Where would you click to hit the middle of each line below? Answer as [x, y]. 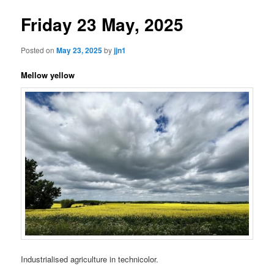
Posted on [39, 50]
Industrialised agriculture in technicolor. [90, 259]
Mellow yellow [48, 75]
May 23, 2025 [80, 50]
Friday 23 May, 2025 [102, 24]
